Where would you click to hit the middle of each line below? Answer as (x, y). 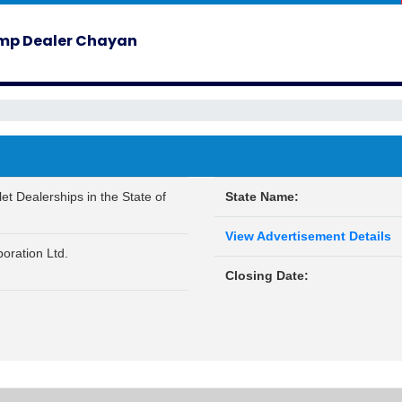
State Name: (262, 197)
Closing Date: (267, 275)
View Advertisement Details (308, 236)
